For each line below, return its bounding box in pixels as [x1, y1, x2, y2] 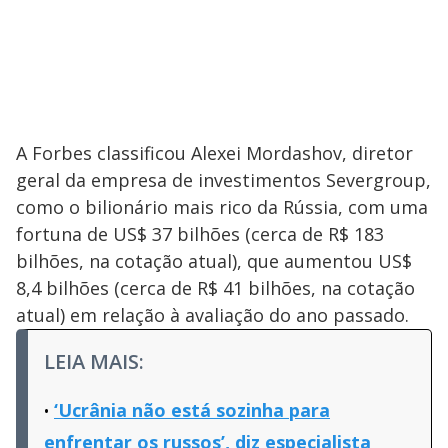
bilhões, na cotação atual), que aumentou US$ [16, 249, 412, 274]
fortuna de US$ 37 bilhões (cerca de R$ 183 [16, 222, 384, 247]
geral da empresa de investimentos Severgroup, [16, 168, 431, 193]
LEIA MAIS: [44, 348, 144, 376]
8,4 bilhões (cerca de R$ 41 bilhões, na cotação [16, 276, 415, 301]
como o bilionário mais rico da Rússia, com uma [16, 195, 428, 220]
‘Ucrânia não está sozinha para [54, 398, 330, 423]
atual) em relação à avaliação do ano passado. [16, 303, 409, 328]
